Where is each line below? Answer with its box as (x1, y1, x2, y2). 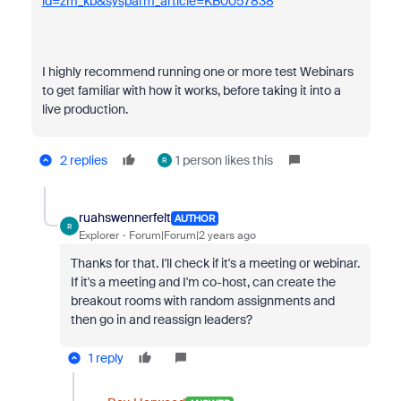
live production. (41, 101, 131, 117)
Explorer (78, 228, 119, 243)
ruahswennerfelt (78, 209, 171, 226)
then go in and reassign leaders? (70, 311, 252, 328)
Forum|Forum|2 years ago (128, 228, 256, 243)
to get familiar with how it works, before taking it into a (41, 82, 341, 98)
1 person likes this (175, 152, 273, 168)
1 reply (88, 350, 124, 366)
